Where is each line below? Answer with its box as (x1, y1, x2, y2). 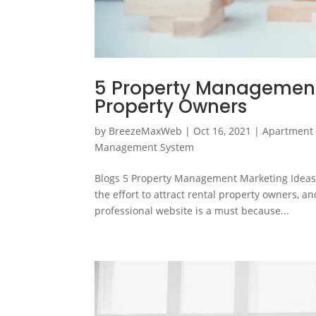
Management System (95, 140, 195, 154)
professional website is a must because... (95, 203, 290, 217)
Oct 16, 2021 (193, 123, 252, 138)
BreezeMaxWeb (109, 123, 183, 138)
